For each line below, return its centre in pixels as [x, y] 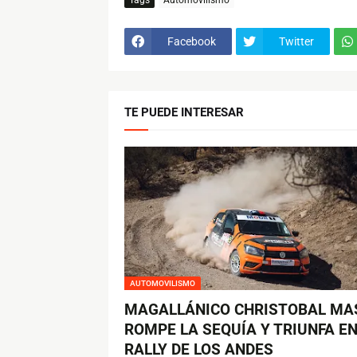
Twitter [296, 41]
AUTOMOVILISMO [162, 284]
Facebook [191, 41]
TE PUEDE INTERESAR [184, 113]
